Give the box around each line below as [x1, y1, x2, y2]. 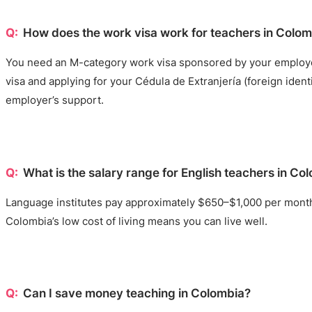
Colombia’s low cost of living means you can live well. [6, 214, 267, 228]
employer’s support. [6, 93, 104, 107]
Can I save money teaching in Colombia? [23, 286, 251, 301]
